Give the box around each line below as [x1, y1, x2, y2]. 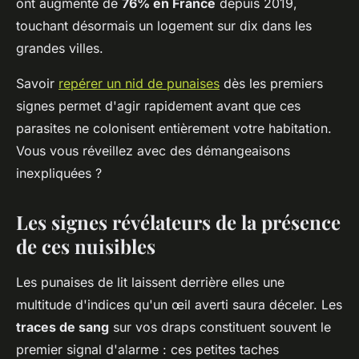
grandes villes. [16, 40, 103, 57]
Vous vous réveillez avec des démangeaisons [16, 143, 290, 159]
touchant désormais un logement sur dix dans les [16, 18, 312, 34]
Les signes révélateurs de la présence [16, 209, 341, 236]
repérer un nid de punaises [58, 75, 220, 92]
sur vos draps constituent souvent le [109, 319, 331, 336]
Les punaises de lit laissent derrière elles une [16, 274, 284, 291]
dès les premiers [220, 75, 323, 92]
